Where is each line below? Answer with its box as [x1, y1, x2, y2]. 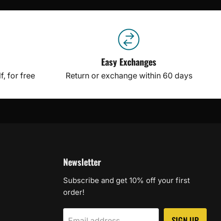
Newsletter [63, 155, 102, 168]
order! [63, 187, 85, 197]
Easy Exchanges [101, 55, 157, 68]
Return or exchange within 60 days [65, 71, 192, 80]
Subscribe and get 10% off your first [63, 176, 190, 185]
